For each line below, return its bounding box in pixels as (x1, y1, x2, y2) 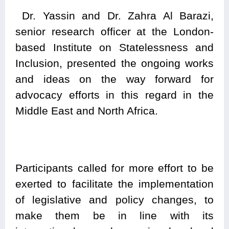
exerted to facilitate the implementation (15, 178, 214, 190)
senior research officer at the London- (15, 26, 214, 38)
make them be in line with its (15, 210, 214, 222)
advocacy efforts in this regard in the (15, 89, 214, 101)
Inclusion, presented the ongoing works (15, 57, 214, 70)
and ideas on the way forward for (15, 73, 214, 85)
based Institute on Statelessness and (15, 41, 214, 54)
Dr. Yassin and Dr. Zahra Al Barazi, (15, 10, 214, 22)
